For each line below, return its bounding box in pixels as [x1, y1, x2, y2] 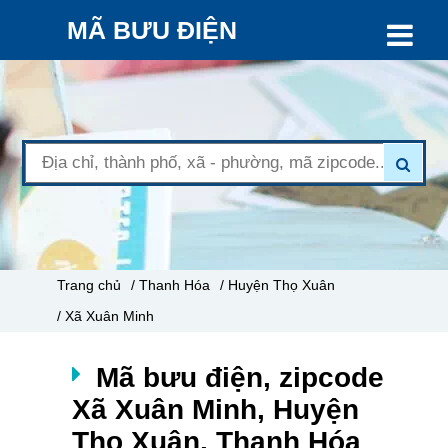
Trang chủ [56, 277, 121, 293]
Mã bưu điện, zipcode [95, 362, 384, 393]
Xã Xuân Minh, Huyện [71, 394, 359, 425]
